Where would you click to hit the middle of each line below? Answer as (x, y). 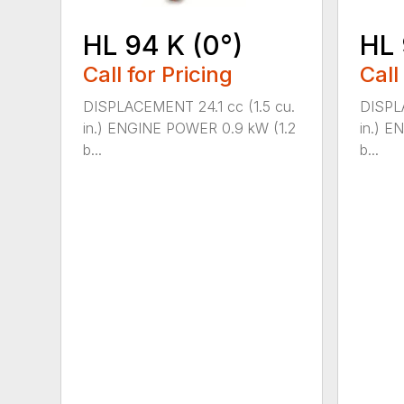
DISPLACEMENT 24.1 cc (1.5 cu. (189, 106)
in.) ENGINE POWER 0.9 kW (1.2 (190, 128)
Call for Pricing (158, 74)
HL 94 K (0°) (163, 45)
